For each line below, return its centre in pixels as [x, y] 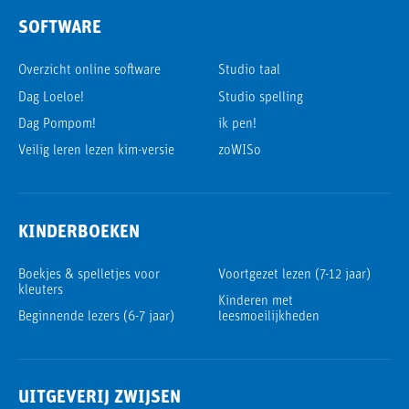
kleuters [41, 290]
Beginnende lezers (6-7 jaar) [96, 318]
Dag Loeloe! [51, 98]
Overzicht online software [89, 71]
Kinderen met [256, 302]
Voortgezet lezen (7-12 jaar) [294, 275]
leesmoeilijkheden [269, 318]
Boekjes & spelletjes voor [89, 275]
